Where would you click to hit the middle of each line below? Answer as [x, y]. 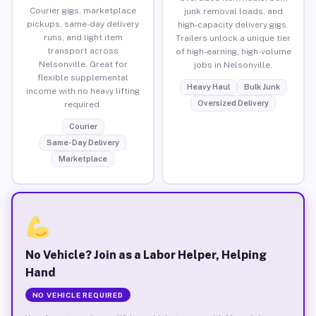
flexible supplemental [83, 77]
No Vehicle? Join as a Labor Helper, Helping [146, 255]
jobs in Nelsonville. [233, 65]
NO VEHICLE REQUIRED [78, 294]
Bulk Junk [262, 86]
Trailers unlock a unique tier [233, 38]
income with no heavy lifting [83, 91]
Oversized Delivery [233, 103]
